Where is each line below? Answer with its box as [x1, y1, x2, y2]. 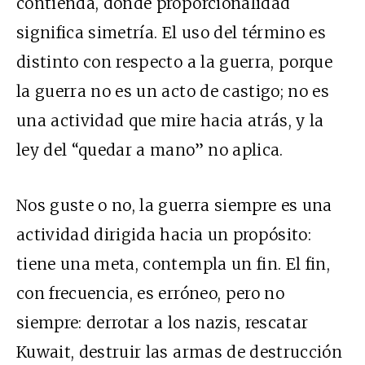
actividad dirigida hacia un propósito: [16, 224, 311, 244]
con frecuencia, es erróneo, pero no [16, 283, 284, 303]
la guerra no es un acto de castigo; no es [16, 81, 330, 101]
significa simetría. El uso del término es [16, 22, 327, 42]
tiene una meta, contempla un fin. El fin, [16, 253, 331, 274]
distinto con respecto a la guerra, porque [16, 51, 333, 72]
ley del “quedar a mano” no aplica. [16, 139, 284, 160]
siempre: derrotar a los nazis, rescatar [16, 312, 309, 332]
